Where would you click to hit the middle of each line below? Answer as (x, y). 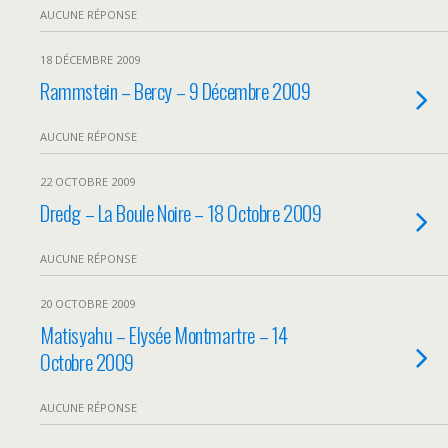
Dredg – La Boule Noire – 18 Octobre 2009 (181, 212)
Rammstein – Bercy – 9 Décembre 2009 (175, 90)
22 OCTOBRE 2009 (87, 181)
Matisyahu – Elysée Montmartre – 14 (164, 334)
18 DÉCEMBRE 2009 (90, 59)
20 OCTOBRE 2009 (87, 303)
